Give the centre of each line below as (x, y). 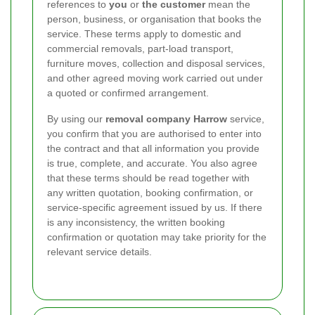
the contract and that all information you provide (153, 148)
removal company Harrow (166, 118)
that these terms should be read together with (148, 178)
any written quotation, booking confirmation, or (150, 192)
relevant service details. (99, 251)
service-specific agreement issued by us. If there (155, 207)
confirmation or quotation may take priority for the (157, 237)
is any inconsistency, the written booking (136, 222)
